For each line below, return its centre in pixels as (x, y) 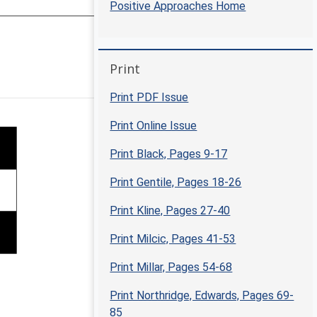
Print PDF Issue (149, 98)
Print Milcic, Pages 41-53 (173, 239)
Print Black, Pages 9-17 (169, 154)
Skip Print (120, 56)
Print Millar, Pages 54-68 (171, 267)
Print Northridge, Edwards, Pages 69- (202, 296)
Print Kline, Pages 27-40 (170, 211)
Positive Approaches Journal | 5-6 (186, 77)
